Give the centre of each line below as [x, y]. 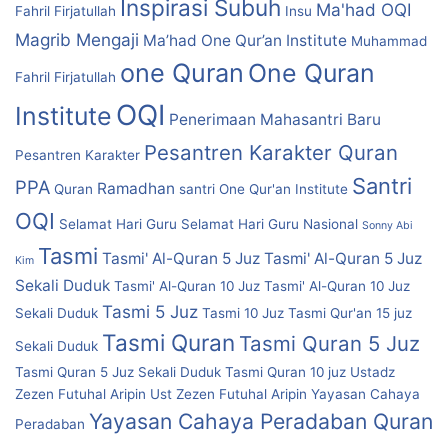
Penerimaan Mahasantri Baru [275, 120]
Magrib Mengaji [77, 40]
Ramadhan [136, 189]
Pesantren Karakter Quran [271, 153]
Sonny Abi [387, 226]
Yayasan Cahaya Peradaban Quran [261, 421]
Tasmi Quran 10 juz [285, 372]
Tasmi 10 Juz [243, 313]
